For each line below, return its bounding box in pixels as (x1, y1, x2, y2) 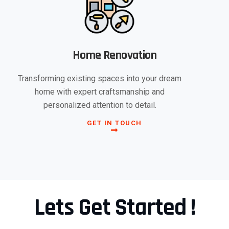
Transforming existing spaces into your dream (18, 73, 182, 83)
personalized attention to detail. (43, 100, 156, 110)
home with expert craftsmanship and (35, 86, 165, 97)
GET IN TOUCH (86, 119, 142, 127)
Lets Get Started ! (34, 192, 195, 223)
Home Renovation (72, 47, 156, 63)
